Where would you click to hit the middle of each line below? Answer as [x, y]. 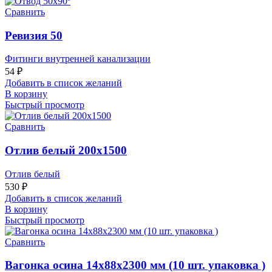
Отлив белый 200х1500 [66, 150]
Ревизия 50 [34, 35]
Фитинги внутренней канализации [78, 59]
